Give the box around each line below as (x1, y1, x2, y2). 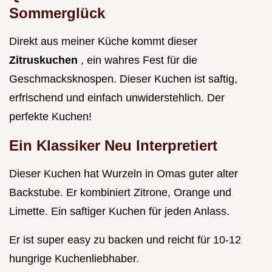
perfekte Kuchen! (9, 110, 92, 123)
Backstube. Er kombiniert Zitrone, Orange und (9, 186, 231, 199)
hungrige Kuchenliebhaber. (9, 253, 139, 265)
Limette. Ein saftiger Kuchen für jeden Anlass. (9, 205, 229, 218)
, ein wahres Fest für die (81, 54, 197, 67)
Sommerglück (9, 5, 105, 22)
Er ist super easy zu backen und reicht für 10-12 (9, 234, 241, 246)
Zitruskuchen (9, 54, 81, 67)
